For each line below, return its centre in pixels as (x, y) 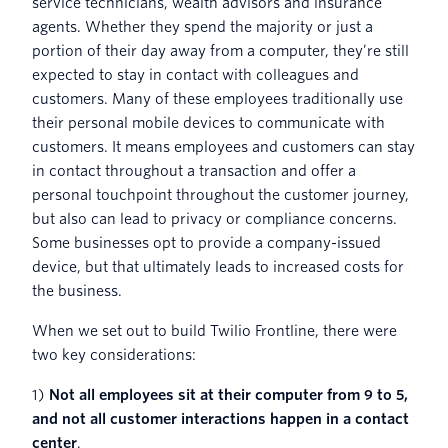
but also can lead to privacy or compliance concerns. (214, 218)
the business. (78, 290)
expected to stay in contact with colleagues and (195, 74)
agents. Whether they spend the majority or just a (202, 26)
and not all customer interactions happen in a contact (220, 418)
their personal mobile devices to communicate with (208, 122)
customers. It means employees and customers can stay (223, 146)
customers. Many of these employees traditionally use (217, 98)
